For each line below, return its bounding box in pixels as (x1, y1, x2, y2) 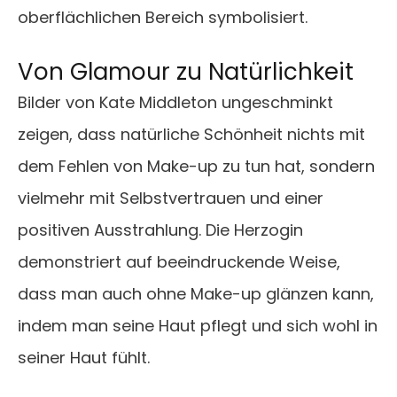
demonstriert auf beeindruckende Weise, (18, 251, 340, 274)
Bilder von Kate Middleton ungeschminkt (18, 91, 333, 114)
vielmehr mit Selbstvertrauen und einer (18, 187, 323, 210)
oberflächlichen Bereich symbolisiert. (18, 6, 307, 29)
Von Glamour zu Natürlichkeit (18, 56, 354, 89)
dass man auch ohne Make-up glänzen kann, (18, 283, 374, 306)
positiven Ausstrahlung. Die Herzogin (18, 219, 303, 242)
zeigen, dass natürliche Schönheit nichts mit (18, 123, 365, 146)
